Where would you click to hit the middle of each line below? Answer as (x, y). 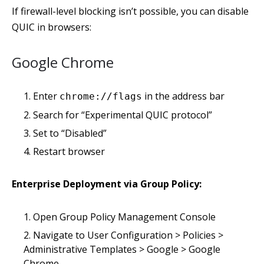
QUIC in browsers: (52, 27)
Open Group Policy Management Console (124, 217)
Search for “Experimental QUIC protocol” (123, 115)
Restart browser (69, 151)
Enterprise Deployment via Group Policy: (107, 184)
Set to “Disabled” (70, 133)
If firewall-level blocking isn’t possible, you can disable (130, 11)
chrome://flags (101, 96)
